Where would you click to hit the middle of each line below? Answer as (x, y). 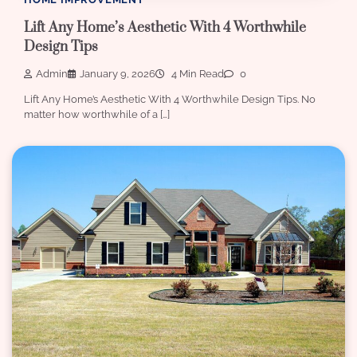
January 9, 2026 (118, 74)
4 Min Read (196, 74)
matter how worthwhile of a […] (97, 115)
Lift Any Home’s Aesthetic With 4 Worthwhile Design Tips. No (170, 100)
